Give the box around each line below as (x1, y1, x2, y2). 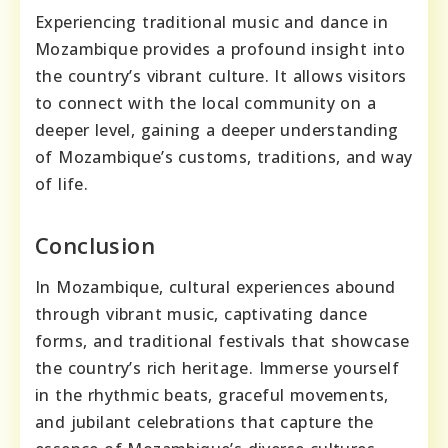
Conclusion (35, 229, 155, 260)
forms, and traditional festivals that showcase (35, 329, 410, 352)
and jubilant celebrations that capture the (35, 410, 374, 433)
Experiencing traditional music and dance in (35, 10, 389, 33)
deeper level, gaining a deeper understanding (35, 118, 399, 141)
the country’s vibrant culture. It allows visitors (35, 64, 407, 87)
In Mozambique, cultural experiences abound (35, 275, 396, 298)
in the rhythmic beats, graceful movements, (35, 383, 389, 406)
